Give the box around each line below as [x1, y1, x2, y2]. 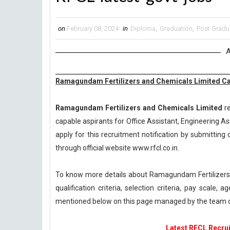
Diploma [130, 25, 156, 32]
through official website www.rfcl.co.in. [55, 144, 179, 152]
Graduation [160, 25, 193, 32]
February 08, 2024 [67, 25, 119, 32]
